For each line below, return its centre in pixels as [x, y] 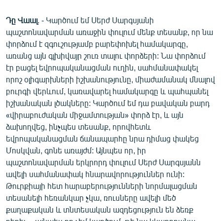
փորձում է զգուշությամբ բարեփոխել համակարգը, [97, 43]
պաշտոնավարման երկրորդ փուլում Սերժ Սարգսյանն [103, 162]
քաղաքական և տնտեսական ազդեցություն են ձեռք [100, 209]
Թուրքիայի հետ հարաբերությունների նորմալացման [102, 185]
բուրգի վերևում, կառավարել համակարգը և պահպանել [107, 91]
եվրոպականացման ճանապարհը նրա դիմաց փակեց [102, 138]
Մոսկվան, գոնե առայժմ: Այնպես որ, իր [76, 150]
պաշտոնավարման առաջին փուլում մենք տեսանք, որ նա [110, 32]
